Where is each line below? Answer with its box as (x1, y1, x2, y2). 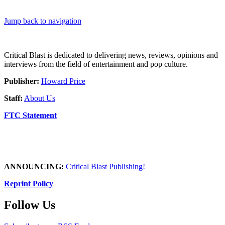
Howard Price (41, 76, 85, 85)
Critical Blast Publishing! (66, 162, 145, 171)
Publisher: (4, 76, 39, 85)
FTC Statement (4, 110, 57, 120)
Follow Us (4, 198, 55, 211)
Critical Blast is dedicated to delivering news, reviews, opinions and (4, 50, 218, 59)
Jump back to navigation (4, 16, 81, 25)
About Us (24, 93, 55, 102)
